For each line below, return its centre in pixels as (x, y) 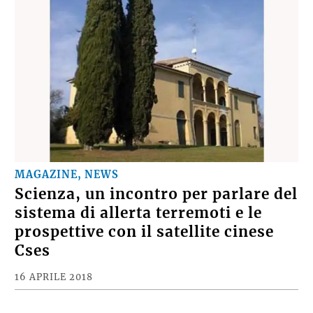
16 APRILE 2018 (54, 290)
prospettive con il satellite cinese (145, 245)
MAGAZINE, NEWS (67, 188)
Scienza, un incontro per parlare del (156, 207)
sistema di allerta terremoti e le (139, 226)
